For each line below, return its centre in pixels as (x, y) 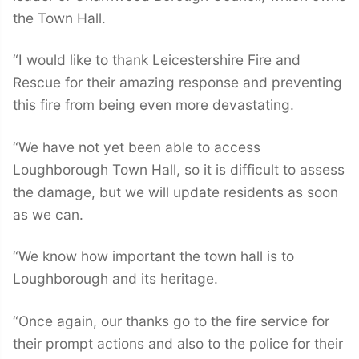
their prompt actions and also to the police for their (178, 343)
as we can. (48, 214)
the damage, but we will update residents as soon (175, 192)
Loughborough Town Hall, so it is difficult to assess (179, 169)
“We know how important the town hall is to (153, 256)
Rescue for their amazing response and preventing (177, 83)
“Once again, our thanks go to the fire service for (171, 321)
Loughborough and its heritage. (115, 279)
